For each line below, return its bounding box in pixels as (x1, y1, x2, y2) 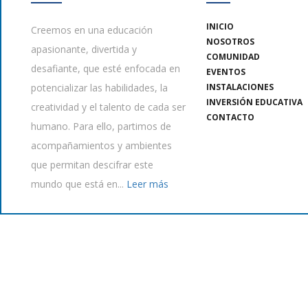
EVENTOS (206, 65, 245, 78)
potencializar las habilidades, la (31, 80, 168, 94)
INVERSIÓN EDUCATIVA (206, 96, 302, 108)
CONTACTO (206, 111, 254, 123)
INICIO (206, 20, 234, 32)
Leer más (126, 177, 168, 190)
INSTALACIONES (206, 80, 274, 93)
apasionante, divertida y (31, 42, 137, 56)
